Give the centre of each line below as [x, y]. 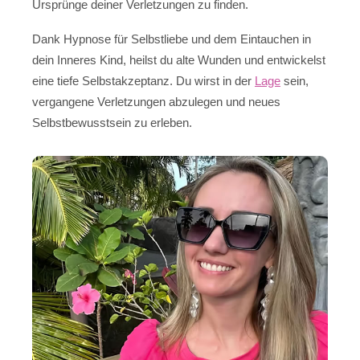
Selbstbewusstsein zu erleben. [112, 122]
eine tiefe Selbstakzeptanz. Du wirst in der [143, 80]
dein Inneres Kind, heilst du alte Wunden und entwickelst [179, 59]
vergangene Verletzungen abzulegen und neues [156, 101]
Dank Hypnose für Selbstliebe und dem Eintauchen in [172, 39]
